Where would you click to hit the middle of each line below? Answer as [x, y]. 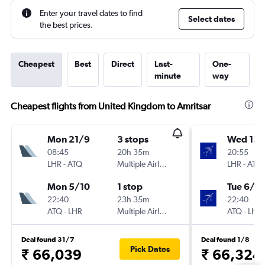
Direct [123, 64]
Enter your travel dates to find [91, 13]
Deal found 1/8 [225, 240]
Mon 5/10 [69, 186]
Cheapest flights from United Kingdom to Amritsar [111, 106]
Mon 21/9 [69, 139]
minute [168, 76]
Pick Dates [150, 249]
